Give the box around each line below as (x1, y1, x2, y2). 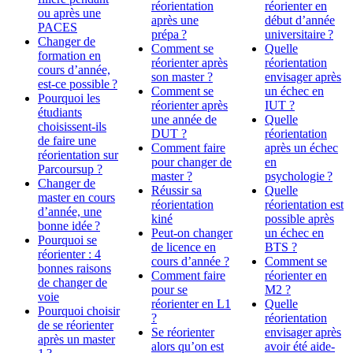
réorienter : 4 (38, 247, 101, 262)
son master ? (151, 70, 213, 84)
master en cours (38, 191, 115, 205)
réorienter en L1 (151, 297, 231, 311)
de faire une (38, 134, 96, 148)
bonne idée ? (38, 219, 100, 233)
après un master (38, 333, 115, 347)
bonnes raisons (38, 262, 111, 276)
